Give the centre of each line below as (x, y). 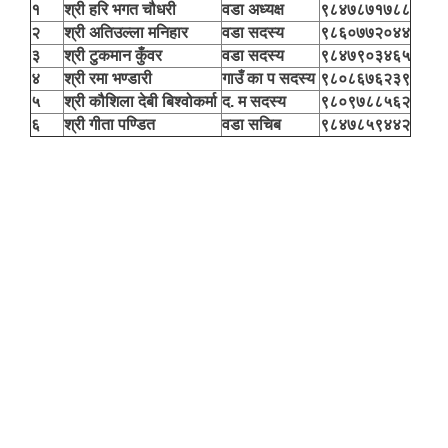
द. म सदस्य (256, 101)
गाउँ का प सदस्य (270, 78)
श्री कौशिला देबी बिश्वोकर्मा (142, 101)
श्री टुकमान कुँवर (115, 55)
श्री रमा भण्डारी (110, 78)
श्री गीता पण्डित (113, 124)
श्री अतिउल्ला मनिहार (126, 32)
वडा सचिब (253, 124)
